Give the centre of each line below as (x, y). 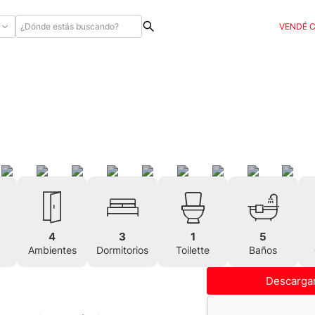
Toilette (193, 250)
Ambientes (52, 250)
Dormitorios (122, 250)
